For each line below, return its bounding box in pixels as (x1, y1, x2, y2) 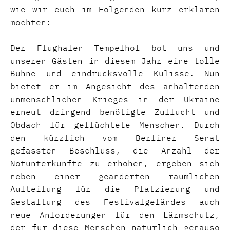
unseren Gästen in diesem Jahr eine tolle (10, 55, 220, 66)
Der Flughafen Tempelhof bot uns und (10, 43, 220, 53)
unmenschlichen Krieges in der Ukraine (10, 94, 220, 104)
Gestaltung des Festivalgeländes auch (10, 197, 220, 207)
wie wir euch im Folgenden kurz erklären (10, 4, 220, 14)
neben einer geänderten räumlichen (10, 171, 220, 181)
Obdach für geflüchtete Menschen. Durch (10, 120, 220, 130)
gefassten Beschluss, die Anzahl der (10, 145, 220, 156)
